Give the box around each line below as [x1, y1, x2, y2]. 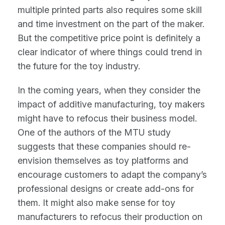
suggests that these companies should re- [18, 141, 191, 152]
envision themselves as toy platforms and [18, 155, 188, 166]
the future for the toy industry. [18, 60, 140, 71]
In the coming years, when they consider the [18, 84, 200, 95]
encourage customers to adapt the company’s [18, 169, 207, 180]
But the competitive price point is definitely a [18, 32, 200, 43]
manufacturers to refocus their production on [18, 211, 202, 222]
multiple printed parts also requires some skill [18, 4, 202, 15]
